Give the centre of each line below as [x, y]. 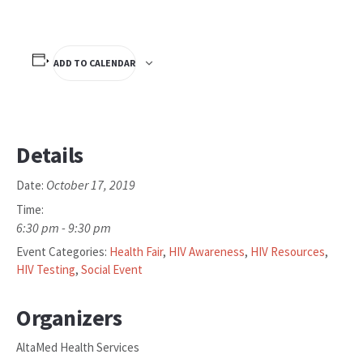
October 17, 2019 [91, 185]
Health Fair [136, 252]
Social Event [112, 269]
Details [50, 155]
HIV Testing [46, 269]
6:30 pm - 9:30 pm [64, 228]
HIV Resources [288, 252]
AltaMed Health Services [78, 347]
